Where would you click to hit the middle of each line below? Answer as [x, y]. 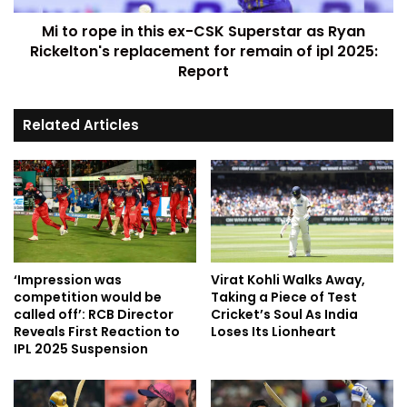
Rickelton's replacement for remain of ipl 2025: [203, 51]
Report [203, 71]
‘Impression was [68, 280]
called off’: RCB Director [94, 315]
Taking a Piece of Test [284, 298]
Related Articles [81, 125]
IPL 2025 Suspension [81, 349]
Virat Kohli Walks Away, [288, 280]
